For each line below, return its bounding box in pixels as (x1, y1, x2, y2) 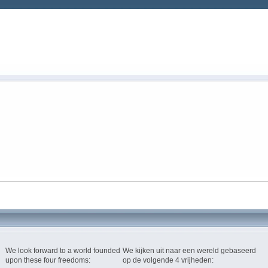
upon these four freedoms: (5, 255, 90, 264)
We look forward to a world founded (5, 246, 120, 255)
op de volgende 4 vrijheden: (123, 255, 214, 264)
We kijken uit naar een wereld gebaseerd (123, 246, 256, 255)
